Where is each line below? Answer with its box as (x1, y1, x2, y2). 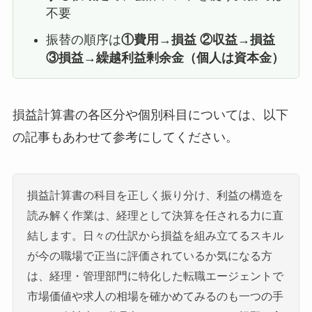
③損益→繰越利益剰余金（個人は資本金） (45, 51, 284, 65)
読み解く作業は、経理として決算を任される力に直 (26, 208, 283, 221)
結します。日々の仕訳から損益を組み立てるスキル (26, 228, 283, 242)
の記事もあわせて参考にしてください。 (12, 130, 238, 145)
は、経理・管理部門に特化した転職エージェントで (26, 269, 283, 282)
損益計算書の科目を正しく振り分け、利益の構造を (26, 188, 283, 201)
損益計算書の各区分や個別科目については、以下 (12, 108, 288, 123)
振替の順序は (45, 33, 121, 47)
